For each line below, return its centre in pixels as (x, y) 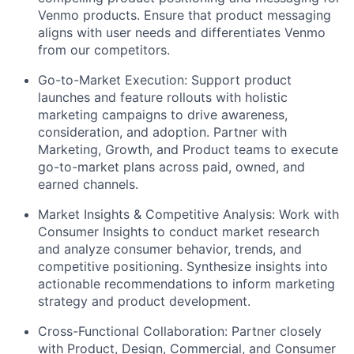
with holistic (250, 97)
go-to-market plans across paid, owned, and (171, 167)
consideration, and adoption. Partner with (162, 132)
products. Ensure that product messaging (207, 15)
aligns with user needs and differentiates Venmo (182, 32)
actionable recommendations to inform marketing (186, 284)
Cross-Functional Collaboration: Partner (159, 331)
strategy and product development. (144, 301)
